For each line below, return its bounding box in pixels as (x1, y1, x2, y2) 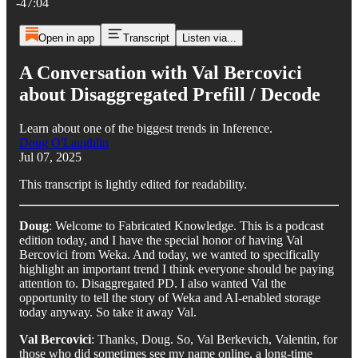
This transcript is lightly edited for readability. (19, 177, 247, 191)
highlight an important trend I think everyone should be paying (19, 261, 334, 276)
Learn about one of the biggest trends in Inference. (19, 121, 272, 135)
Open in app (38, 32, 94, 44)
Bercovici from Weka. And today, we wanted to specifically (19, 247, 320, 261)
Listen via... (181, 32, 237, 44)
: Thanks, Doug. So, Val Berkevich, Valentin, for (91, 332, 337, 346)
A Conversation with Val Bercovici (19, 62, 302, 83)
